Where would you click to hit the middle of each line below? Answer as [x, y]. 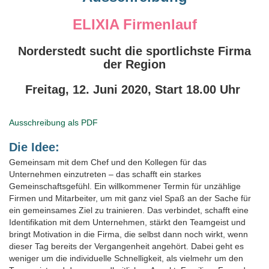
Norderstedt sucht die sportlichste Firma [134, 51]
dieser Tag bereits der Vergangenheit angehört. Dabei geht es [126, 246]
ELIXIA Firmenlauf [134, 24]
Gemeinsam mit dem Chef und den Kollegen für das [108, 162]
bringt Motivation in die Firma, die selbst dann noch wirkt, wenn [128, 234]
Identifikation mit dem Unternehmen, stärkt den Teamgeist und [127, 222]
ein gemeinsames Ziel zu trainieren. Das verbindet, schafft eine [129, 210]
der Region [134, 64]
